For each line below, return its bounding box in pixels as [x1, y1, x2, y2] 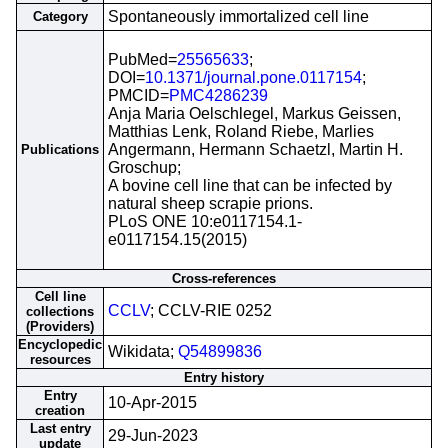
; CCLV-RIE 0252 [150, 302, 272, 319]
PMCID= [108, 87, 169, 104]
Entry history [184, 370, 264, 385]
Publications [21, 142, 99, 157]
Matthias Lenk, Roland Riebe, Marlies [108, 123, 374, 140]
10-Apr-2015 [108, 394, 197, 411]
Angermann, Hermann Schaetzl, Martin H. [108, 141, 403, 158]
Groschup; [108, 159, 181, 176]
